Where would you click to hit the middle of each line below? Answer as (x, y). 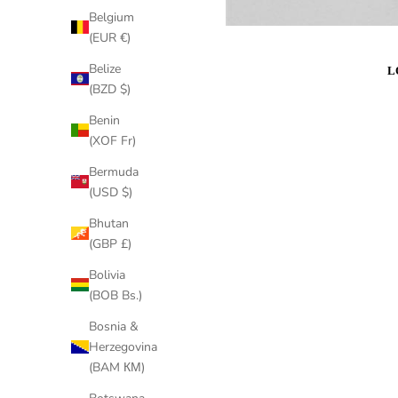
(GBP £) (110, 243)
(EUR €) (110, 37)
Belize (105, 68)
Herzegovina (123, 346)
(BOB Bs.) (115, 295)
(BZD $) (110, 89)
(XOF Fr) (112, 140)
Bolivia (107, 275)
